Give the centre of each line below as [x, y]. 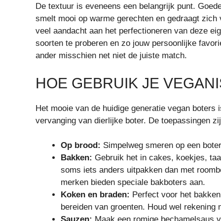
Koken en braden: [95, 195]
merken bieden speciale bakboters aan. [133, 183]
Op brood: [81, 146]
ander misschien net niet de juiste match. [111, 56]
